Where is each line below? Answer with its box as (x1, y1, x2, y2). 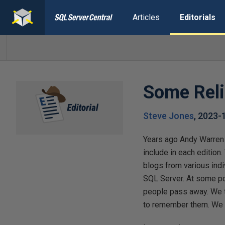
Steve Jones (143, 110, 194, 121)
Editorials (179, 13, 215, 22)
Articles (132, 13, 160, 22)
